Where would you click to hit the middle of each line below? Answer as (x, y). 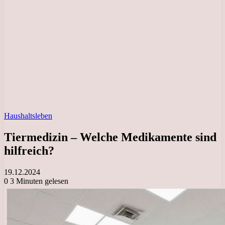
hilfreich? (29, 150)
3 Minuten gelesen (38, 181)
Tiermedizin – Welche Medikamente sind (110, 137)
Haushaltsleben (28, 116)
